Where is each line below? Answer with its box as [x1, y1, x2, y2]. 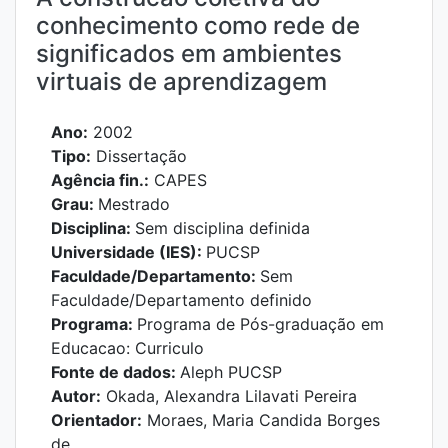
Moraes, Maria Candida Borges [142, 410, 380, 430]
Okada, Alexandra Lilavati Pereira [101, 386, 357, 406]
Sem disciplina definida [135, 218, 310, 238]
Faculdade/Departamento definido [51, 290, 312, 310]
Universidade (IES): [51, 242, 206, 262]
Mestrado [98, 194, 170, 214]
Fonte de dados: [51, 362, 180, 382]
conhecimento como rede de [36, 11, 360, 40]
